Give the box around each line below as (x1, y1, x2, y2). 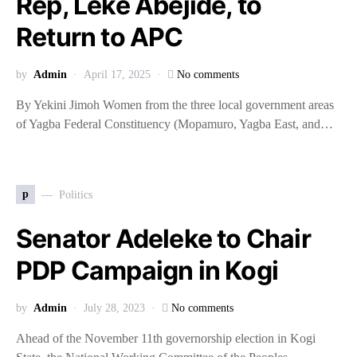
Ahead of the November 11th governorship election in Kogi (16, 331, 316, 345)
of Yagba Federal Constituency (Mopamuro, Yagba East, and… (16, 117, 333, 131)
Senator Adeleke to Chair (16, 223, 311, 254)
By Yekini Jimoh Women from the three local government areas (16, 98, 334, 112)
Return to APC (16, 22, 188, 53)
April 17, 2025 (84, 69, 151, 80)
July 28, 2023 (84, 302, 145, 314)
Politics (59, 188, 92, 201)
